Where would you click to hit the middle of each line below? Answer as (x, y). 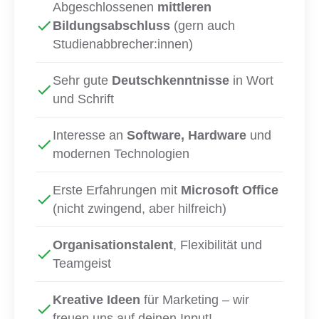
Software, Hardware (187, 136)
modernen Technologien (121, 154)
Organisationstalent (113, 245)
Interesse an (90, 136)
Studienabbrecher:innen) (123, 45)
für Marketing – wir (195, 300)
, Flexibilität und (218, 245)
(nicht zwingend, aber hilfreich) (140, 209)
